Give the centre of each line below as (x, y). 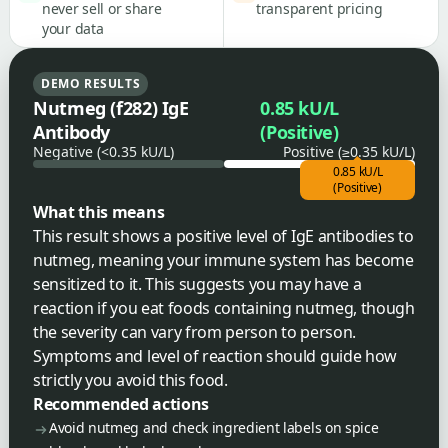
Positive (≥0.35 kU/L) (349, 151)
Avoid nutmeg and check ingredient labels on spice (214, 427)
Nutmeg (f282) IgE (111, 107)
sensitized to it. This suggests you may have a (197, 283)
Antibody (72, 131)
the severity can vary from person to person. (194, 331)
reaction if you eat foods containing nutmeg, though (224, 307)
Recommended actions (121, 403)
